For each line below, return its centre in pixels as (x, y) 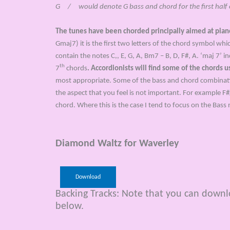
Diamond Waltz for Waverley (117, 144)
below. (69, 206)
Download (88, 177)
